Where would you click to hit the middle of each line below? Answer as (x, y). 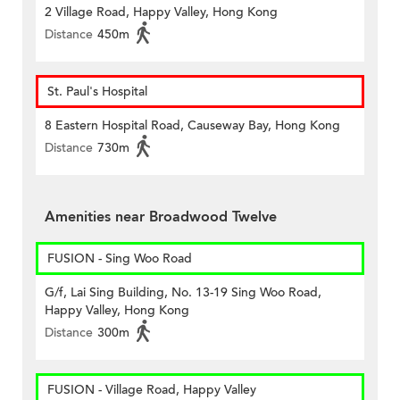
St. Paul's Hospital (97, 92)
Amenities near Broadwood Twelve (161, 217)
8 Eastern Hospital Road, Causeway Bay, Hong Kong (192, 126)
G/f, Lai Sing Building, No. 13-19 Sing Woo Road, (183, 293)
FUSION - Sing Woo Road (120, 259)
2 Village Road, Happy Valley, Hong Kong (161, 12)
